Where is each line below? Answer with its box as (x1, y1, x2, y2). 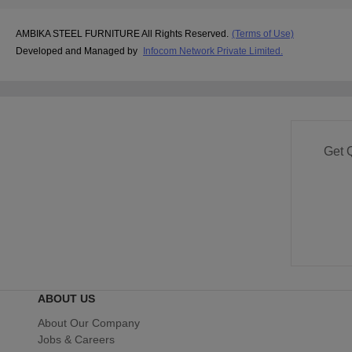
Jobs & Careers (38, 332, 115, 346)
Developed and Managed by (16, 46, 140, 57)
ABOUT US (38, 291, 95, 305)
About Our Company (38, 316, 140, 329)
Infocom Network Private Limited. (143, 46, 283, 57)
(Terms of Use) (232, 28, 294, 40)
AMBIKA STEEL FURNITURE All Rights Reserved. (16, 28, 229, 40)
